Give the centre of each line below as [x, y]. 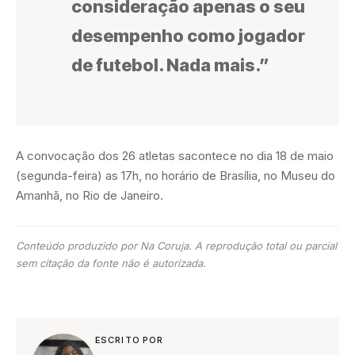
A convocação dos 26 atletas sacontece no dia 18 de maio [175, 156]
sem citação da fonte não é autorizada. [111, 263]
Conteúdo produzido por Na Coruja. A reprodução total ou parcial [176, 246]
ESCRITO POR [130, 340]
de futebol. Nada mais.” [170, 65]
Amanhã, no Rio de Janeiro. [90, 196]
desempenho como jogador [188, 36]
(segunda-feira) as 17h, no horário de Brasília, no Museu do [176, 176]
